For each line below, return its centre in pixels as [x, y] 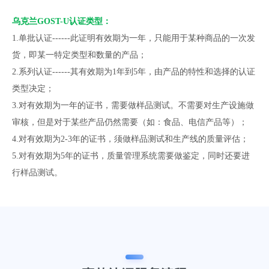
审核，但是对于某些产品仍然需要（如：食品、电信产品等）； [130, 122]
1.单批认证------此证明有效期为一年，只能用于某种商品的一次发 [134, 38]
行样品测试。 [37, 173]
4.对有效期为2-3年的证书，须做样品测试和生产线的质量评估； [130, 139]
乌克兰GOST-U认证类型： [62, 21]
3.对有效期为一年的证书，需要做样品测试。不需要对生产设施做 [133, 105]
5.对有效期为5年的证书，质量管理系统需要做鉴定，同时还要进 [131, 156]
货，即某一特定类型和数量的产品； [79, 55]
